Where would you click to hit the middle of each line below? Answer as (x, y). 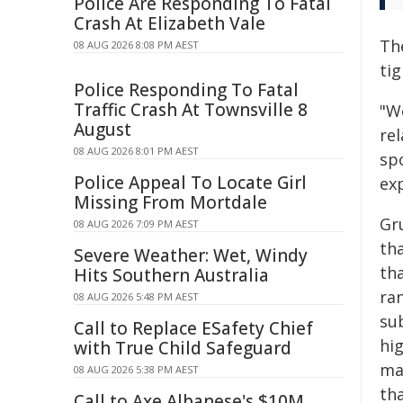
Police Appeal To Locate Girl (190, 183)
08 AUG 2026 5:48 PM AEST (136, 296)
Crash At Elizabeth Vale (170, 23)
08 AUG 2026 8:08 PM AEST (136, 45)
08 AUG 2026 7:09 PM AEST (136, 224)
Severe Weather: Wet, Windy (191, 255)
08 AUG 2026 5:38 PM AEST (136, 369)
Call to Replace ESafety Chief (193, 328)
